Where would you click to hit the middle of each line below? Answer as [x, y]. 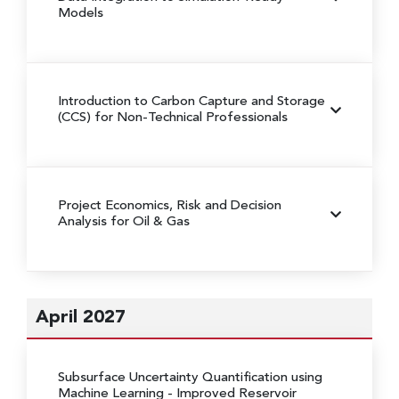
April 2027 [81, 318]
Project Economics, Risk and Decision [170, 206]
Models [81, 13]
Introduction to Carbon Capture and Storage [191, 102]
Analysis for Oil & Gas [124, 222]
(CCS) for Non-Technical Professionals [173, 118]
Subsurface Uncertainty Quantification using [190, 378]
